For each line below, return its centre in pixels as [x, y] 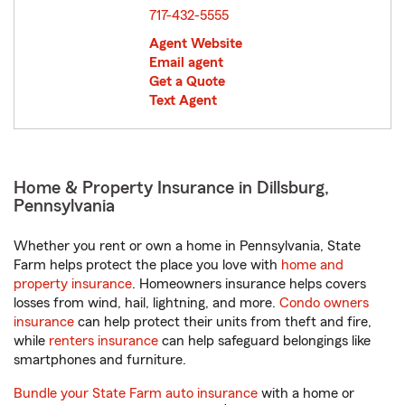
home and [312, 265]
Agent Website [195, 43]
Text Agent [183, 100]
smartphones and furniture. [100, 360]
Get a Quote [187, 81]
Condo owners [324, 303]
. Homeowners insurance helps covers [249, 284]
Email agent [186, 62]
